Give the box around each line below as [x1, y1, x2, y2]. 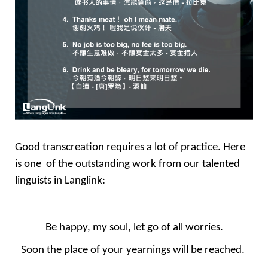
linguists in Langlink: [15, 175, 108, 187]
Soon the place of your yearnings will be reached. [21, 245, 247, 257]
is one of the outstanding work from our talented [15, 159, 240, 170]
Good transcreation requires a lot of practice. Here [15, 142, 245, 154]
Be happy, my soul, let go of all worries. [45, 221, 223, 233]
